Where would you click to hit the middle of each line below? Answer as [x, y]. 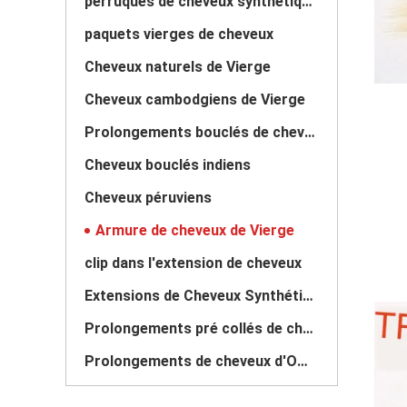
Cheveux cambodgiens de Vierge [195, 99]
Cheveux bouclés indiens [168, 165]
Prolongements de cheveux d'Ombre [303, 361]
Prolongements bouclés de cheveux [310, 132]
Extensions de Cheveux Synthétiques [308, 296]
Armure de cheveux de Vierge [195, 230]
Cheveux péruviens [148, 198]
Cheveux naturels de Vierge [178, 67]
